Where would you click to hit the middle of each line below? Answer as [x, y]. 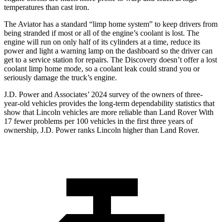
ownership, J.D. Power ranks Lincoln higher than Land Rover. [102, 130]
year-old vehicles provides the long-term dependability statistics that [109, 104]
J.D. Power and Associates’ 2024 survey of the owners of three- [103, 95]
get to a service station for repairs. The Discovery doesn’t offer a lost [111, 60]
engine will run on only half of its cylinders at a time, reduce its [102, 42]
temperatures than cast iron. [47, 7]
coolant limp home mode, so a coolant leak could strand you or [102, 69]
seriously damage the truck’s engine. [60, 78]
